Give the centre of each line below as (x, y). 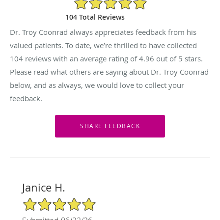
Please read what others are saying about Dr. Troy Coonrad (109, 71)
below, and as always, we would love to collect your (97, 85)
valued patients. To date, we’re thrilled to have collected (103, 45)
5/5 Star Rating (46, 201)
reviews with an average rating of (81, 58)
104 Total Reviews (95, 17)
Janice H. (43, 187)
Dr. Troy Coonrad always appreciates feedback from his (103, 32)
